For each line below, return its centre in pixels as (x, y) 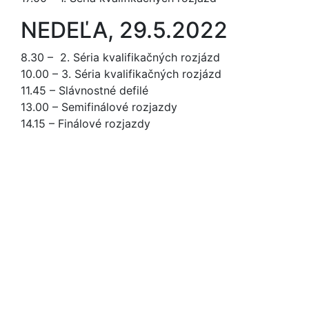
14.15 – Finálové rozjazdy (87, 123)
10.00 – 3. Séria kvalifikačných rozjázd (121, 74)
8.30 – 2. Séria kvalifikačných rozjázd (120, 57)
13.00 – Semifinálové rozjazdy (99, 107)
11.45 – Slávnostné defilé (84, 90)
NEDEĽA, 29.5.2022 (124, 30)
